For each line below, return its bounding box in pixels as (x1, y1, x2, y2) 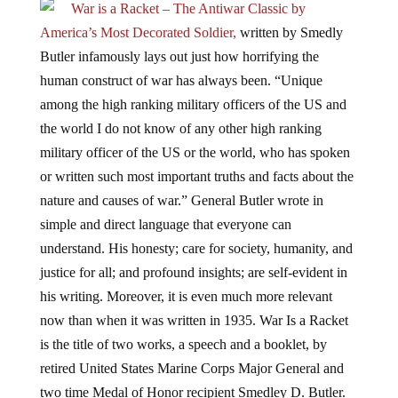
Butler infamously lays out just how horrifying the (39, 49, 319, 65)
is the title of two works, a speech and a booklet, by (39, 337, 327, 353)
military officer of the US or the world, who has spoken (39, 145, 350, 161)
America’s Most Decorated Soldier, (39, 25, 236, 41)
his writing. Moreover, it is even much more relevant (39, 289, 332, 305)
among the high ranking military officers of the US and (39, 97, 346, 113)
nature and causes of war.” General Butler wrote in (39, 193, 323, 209)
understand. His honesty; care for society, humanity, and (39, 241, 353, 257)
